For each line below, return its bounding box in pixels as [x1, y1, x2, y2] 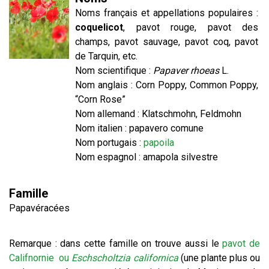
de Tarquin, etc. [75, 50, 138, 62]
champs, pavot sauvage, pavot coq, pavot [75, 36, 259, 47]
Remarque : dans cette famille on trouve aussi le [9, 238, 223, 249]
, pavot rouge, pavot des [123, 22, 259, 33]
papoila [144, 137, 175, 148]
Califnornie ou [9, 252, 72, 264]
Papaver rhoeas [153, 65, 220, 76]
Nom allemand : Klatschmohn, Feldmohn [75, 108, 242, 119]
